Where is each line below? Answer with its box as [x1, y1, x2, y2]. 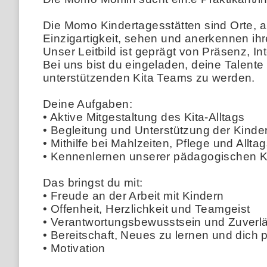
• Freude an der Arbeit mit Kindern [43, 189, 224, 202]
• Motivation [43, 241, 105, 254]
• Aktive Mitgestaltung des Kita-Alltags [43, 110, 245, 123]
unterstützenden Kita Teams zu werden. [43, 71, 255, 84]
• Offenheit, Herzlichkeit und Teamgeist [43, 202, 250, 215]
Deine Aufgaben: [43, 97, 132, 110]
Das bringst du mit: [43, 176, 143, 189]
